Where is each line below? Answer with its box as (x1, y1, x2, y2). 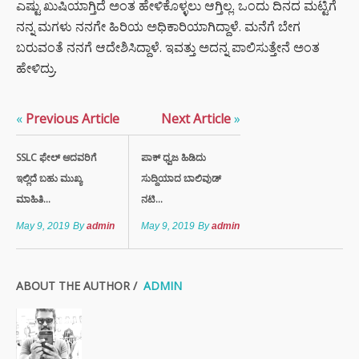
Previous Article (22, 110, 119, 128)
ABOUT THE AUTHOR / (16, 278, 140, 294)
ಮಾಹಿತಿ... (16, 192, 50, 207)
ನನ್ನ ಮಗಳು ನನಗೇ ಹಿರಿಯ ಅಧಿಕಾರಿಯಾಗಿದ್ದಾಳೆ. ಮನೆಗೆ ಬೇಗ (16, 18, 301, 36)
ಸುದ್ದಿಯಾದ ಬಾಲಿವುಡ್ (141, 171, 221, 186)
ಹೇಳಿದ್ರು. (16, 59, 57, 78)
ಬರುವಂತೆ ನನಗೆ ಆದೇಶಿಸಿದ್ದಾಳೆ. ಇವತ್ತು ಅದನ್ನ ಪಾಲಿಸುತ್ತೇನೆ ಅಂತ (16, 38, 320, 57)
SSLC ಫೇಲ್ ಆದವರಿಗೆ (16, 151, 96, 165)
